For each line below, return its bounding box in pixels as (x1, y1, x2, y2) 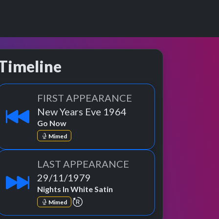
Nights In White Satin (37, 184, 113, 194)
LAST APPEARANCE (37, 158, 129, 170)
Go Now (37, 118, 66, 128)
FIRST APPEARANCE (37, 92, 132, 104)
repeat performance (82, 196, 149, 205)
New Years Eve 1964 (37, 106, 127, 117)
